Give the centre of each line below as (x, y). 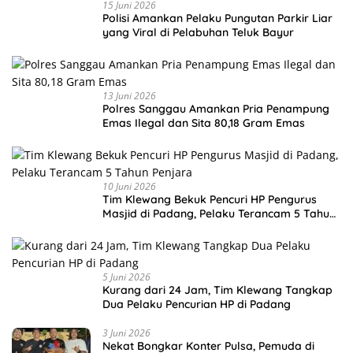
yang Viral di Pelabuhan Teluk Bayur (198, 32)
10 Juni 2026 (129, 186)
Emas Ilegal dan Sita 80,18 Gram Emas (204, 123)
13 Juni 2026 (129, 95)
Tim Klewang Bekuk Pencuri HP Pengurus (210, 199)
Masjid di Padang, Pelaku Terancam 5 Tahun (219, 213)
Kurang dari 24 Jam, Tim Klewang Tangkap (217, 290)
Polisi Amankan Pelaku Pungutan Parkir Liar (217, 18)
